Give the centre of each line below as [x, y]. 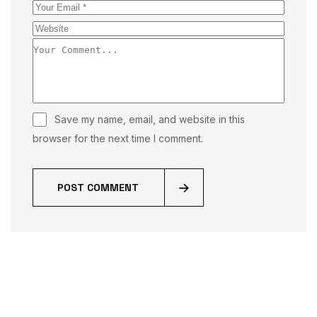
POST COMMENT [98, 188]
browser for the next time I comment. [118, 139]
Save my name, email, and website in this [150, 120]
